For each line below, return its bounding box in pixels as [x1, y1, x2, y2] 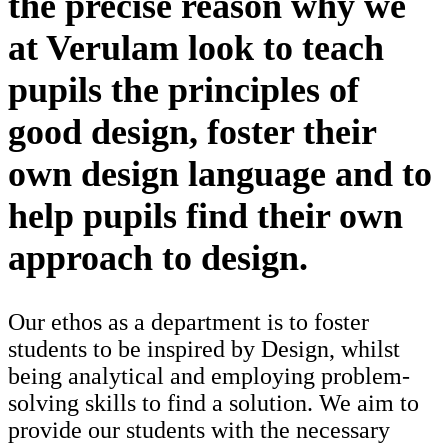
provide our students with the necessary [8, 417, 390, 444]
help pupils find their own [8, 196, 403, 237]
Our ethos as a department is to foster [8, 309, 369, 336]
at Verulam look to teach [8, 28, 384, 69]
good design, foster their [8, 112, 376, 153]
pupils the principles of [8, 70, 359, 111]
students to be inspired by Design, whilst [8, 336, 400, 363]
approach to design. [8, 238, 308, 279]
